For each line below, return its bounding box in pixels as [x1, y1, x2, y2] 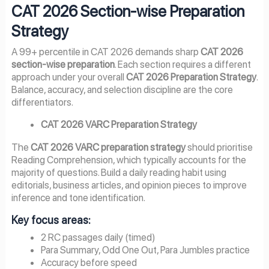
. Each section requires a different [114, 58, 251, 70]
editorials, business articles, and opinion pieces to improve [11, 178, 247, 191]
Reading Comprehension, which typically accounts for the [11, 153, 246, 166]
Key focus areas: [11, 214, 91, 227]
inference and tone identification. [11, 191, 145, 204]
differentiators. [11, 95, 73, 108]
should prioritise [185, 141, 253, 153]
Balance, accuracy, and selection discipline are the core [11, 83, 233, 95]
